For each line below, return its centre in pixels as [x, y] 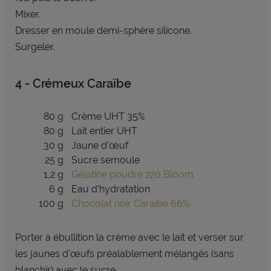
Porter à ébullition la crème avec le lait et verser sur [129, 237]
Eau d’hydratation [110, 189]
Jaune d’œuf [100, 145]
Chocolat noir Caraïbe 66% [130, 204]
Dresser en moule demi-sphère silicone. [104, 31]
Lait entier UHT [104, 131]
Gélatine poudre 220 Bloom [132, 175]
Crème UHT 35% [108, 116]
